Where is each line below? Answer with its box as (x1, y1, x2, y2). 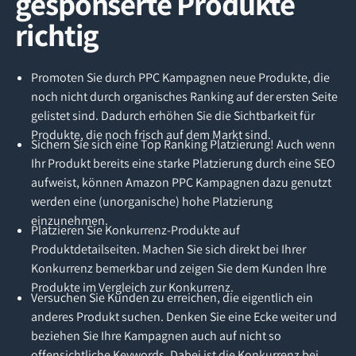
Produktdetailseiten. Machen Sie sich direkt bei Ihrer (30, 241, 306, 258)
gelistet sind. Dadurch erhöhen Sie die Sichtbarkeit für (30, 106, 315, 124)
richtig (15, 14, 99, 55)
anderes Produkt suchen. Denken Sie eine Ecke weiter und (30, 308, 337, 325)
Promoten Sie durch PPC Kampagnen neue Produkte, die (30, 68, 330, 86)
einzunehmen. (30, 211, 108, 229)
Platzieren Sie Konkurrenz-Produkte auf (30, 222, 240, 239)
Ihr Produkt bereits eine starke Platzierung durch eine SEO (30, 154, 335, 172)
